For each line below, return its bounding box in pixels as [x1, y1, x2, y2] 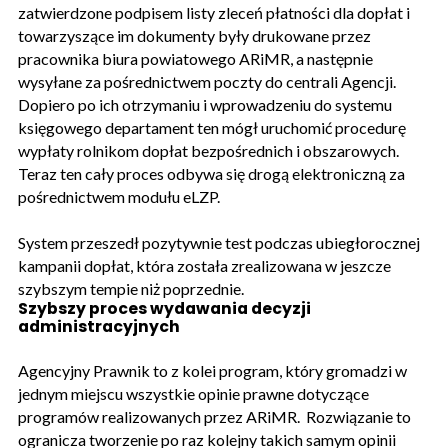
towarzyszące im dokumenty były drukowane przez [18, 25, 371, 45]
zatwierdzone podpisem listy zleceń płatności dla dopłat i [18, 2, 410, 22]
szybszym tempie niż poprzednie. [18, 278, 247, 298]
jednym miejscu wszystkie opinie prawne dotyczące [18, 383, 369, 403]
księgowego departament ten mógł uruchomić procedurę [18, 117, 406, 137]
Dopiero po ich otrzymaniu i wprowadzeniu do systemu [18, 94, 392, 114]
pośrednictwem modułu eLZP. [18, 186, 220, 206]
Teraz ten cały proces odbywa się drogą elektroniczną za [18, 163, 405, 183]
